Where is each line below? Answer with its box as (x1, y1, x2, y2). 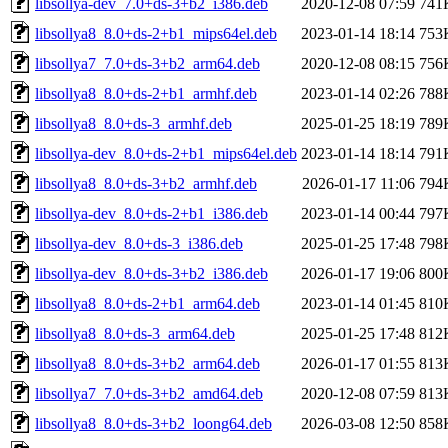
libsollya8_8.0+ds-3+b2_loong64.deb (35, 414, 272, 432)
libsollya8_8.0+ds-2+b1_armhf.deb (35, 84, 257, 102)
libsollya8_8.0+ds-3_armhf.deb (35, 114, 232, 132)
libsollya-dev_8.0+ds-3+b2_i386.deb (35, 264, 268, 282)
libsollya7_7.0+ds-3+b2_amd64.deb (35, 384, 263, 402)
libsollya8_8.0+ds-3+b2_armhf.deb (35, 174, 257, 192)
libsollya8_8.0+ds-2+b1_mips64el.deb (35, 24, 277, 42)
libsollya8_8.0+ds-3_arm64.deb (35, 324, 235, 342)
